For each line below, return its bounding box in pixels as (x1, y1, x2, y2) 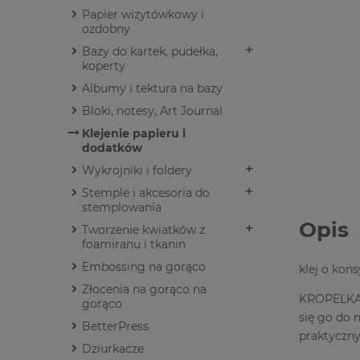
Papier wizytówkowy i (82, 7, 204, 22)
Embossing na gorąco (82, 260, 206, 275)
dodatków (82, 141, 142, 156)
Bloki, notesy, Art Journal (82, 104, 223, 119)
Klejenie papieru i (82, 126, 186, 141)
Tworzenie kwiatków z (82, 223, 205, 238)
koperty (82, 59, 125, 74)
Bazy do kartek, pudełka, (82, 44, 218, 59)
